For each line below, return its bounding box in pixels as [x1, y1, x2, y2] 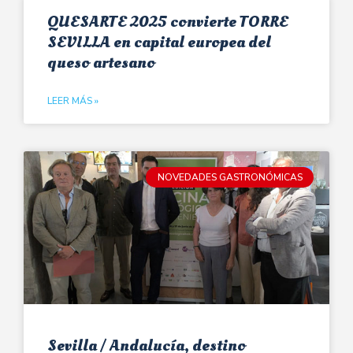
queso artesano [47, 50, 155, 74]
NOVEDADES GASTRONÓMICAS [157, 170, 303, 184]
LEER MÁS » [47, 94, 98, 107]
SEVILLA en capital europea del [47, 30, 271, 54]
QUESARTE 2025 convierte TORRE [47, 9, 288, 33]
